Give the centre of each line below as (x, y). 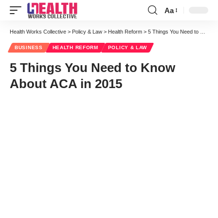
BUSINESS (29, 47)
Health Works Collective (38, 32)
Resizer (177, 28)
